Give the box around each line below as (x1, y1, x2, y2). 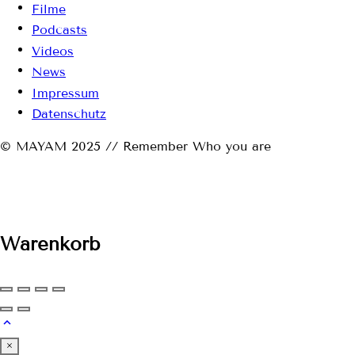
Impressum (32, 85, 99, 101)
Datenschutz (32, 105, 106, 121)
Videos (32, 43, 74, 59)
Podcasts (32, 21, 87, 37)
